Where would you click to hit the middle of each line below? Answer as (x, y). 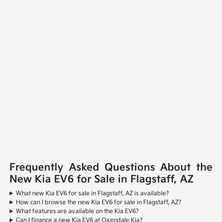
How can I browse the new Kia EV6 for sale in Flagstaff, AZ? (99, 203)
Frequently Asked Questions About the (111, 168)
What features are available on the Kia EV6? (78, 212)
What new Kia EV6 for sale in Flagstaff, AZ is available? (93, 194)
